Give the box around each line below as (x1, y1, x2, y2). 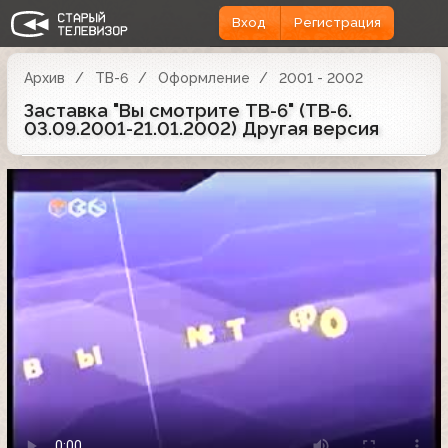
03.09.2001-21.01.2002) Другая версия (24, 117, 379, 139)
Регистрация (293, 15, 381, 31)
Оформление (157, 69, 250, 86)
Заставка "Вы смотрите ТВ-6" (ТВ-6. (24, 99, 352, 121)
